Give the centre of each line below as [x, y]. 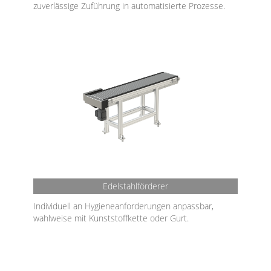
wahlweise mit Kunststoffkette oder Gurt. [111, 218]
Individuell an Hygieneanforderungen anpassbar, [123, 206]
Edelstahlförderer [135, 186]
